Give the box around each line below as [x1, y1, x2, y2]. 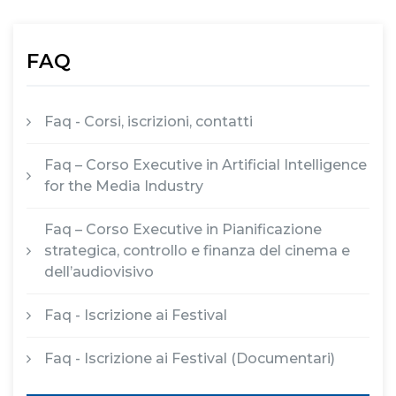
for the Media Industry [44, 177, 203, 194]
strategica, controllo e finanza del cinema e [44, 241, 350, 259]
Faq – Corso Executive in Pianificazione [44, 220, 322, 238]
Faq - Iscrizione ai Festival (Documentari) [44, 349, 335, 367]
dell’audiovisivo [44, 263, 154, 280]
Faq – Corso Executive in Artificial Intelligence [44, 156, 367, 173]
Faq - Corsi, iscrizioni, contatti [44, 112, 253, 130]
